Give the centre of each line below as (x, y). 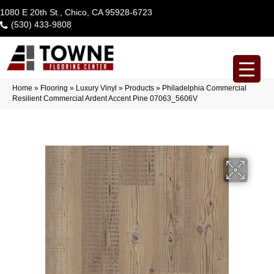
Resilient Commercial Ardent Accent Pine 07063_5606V (105, 98)
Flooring (54, 88)
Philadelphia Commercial (204, 88)
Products (139, 88)
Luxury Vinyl (96, 88)
